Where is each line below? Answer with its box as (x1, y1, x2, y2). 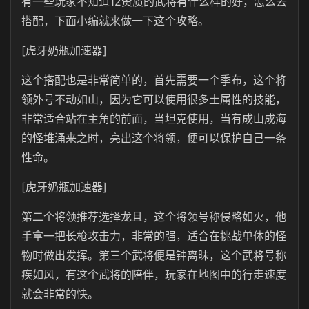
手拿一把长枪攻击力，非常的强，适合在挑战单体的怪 (21, 229, 286, 243)
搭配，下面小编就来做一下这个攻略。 (21, 14, 209, 28)
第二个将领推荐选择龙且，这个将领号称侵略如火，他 (21, 210, 286, 223)
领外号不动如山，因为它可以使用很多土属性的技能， (21, 92, 286, 106)
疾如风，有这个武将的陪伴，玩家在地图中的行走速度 (21, 268, 286, 281)
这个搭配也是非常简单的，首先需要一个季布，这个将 (21, 73, 286, 87)
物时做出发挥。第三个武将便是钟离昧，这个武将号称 (21, 248, 286, 262)
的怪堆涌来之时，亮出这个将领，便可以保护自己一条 (21, 131, 286, 145)
